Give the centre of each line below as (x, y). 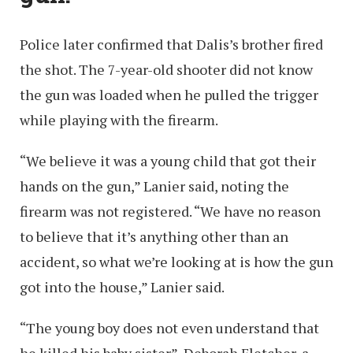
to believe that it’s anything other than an (154, 236)
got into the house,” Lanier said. (122, 286)
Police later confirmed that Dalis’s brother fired (171, 44)
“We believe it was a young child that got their (168, 160)
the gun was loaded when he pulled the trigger (169, 94)
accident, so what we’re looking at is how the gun (176, 261)
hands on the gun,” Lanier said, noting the (154, 186)
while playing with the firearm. (119, 119)
